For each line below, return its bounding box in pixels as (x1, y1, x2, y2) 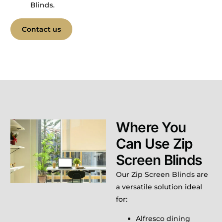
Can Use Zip (116, 135, 193, 152)
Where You (116, 118, 186, 136)
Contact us (22, 24, 61, 34)
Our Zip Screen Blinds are (116, 169, 208, 179)
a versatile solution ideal (116, 182, 202, 191)
